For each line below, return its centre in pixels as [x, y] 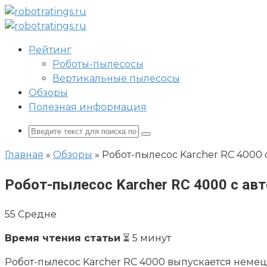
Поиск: [45, 130]
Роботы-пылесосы [98, 64]
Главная [24, 155]
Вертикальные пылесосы [116, 78]
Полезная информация [88, 107]
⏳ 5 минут [146, 238]
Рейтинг [50, 50]
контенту [27, 40]
